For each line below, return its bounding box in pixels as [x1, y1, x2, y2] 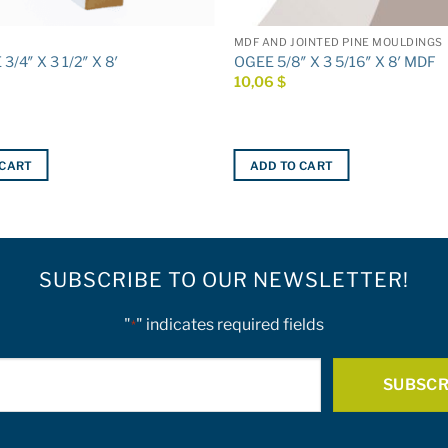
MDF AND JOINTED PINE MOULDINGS [233, 36, 443, 50]
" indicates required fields [136, 315, 324, 335]
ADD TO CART [249, 158, 334, 173]
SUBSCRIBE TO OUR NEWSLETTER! [39, 268, 409, 293]
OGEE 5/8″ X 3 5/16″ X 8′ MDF [233, 52, 436, 71]
